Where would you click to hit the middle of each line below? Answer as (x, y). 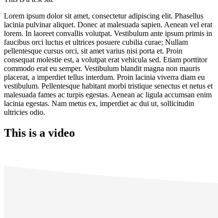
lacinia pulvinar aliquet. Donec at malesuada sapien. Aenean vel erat (108, 24)
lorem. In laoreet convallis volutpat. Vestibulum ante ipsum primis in (108, 33)
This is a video (39, 133)
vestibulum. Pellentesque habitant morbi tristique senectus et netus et (108, 86)
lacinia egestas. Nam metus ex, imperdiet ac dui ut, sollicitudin (99, 103)
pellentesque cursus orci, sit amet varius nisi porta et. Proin (93, 51)
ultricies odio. (25, 112)
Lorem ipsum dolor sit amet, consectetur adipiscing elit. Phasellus (104, 16)
